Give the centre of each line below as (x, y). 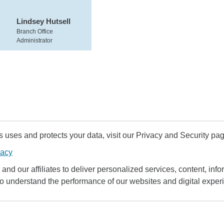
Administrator (34, 40)
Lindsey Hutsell (43, 21)
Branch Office (35, 31)
